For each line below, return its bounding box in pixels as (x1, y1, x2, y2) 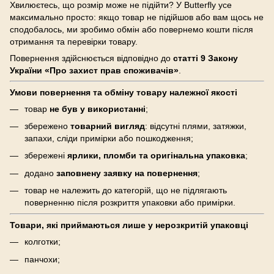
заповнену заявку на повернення (56, 168, 198, 178)
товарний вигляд (70, 120, 145, 131)
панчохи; (24, 254, 60, 264)
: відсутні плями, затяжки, (145, 120, 246, 131)
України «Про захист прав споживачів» (10, 65, 179, 75)
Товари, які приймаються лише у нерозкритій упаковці (10, 220, 248, 231)
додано (24, 168, 56, 178)
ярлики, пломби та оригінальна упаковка (67, 150, 245, 161)
